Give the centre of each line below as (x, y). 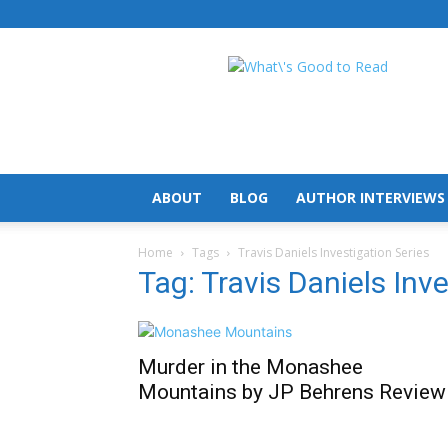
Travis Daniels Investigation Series (333, 252)
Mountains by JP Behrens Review (292, 392)
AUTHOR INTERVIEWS (370, 197)
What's (329, 65)
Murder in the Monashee (250, 367)
